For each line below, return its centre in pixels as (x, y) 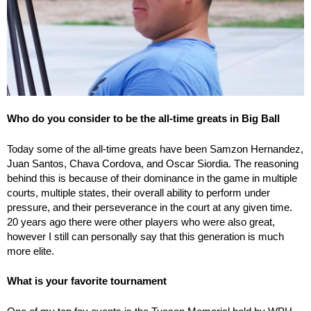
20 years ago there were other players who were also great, (141, 221)
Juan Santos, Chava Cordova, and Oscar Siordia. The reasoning (153, 163)
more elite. (31, 251)
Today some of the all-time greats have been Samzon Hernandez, (155, 149)
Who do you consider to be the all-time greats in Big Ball (143, 119)
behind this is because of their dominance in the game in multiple (152, 178)
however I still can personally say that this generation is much (145, 236)
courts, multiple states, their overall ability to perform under (138, 192)
